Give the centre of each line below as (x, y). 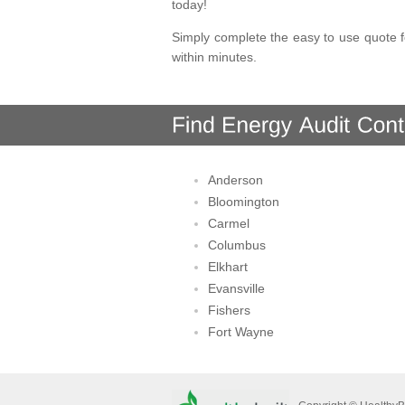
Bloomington (244, 202)
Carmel (229, 223)
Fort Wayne (241, 332)
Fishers (229, 310)
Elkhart (228, 267)
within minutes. (214, 57)
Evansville (236, 288)
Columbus (237, 245)
